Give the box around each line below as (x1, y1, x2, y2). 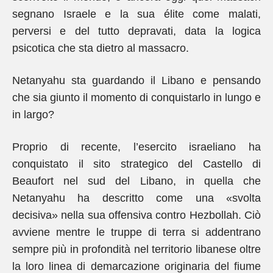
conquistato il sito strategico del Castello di (12, 158, 261, 170)
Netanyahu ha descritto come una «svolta (12, 192, 261, 204)
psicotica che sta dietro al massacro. (12, 42, 189, 54)
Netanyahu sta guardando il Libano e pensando (12, 74, 261, 87)
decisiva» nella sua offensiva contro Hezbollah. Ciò (12, 209, 261, 221)
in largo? (12, 108, 54, 121)
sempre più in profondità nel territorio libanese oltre (12, 243, 261, 255)
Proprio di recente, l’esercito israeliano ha (12, 141, 261, 153)
